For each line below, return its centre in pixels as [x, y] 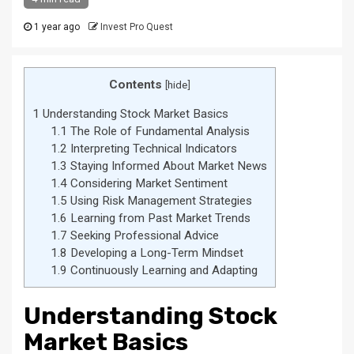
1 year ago [56, 27]
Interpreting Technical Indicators [152, 149]
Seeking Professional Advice [143, 236]
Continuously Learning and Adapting [162, 271]
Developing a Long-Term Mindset [155, 253]
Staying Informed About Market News [167, 166]
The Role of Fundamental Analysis [158, 132]
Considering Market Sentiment [147, 184]
